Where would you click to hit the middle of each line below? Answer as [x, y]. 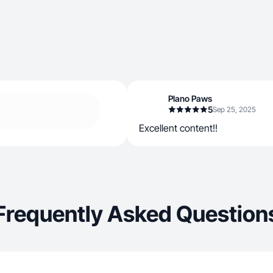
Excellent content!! [178, 128]
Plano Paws [190, 98]
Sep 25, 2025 [234, 109]
